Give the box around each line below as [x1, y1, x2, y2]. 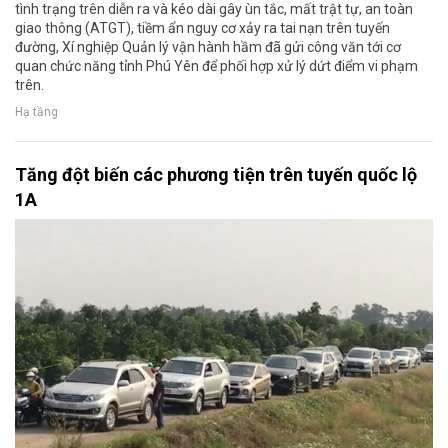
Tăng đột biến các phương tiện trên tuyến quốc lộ [15, 164, 417, 186]
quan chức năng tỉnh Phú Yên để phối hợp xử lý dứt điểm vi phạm [15, 58, 418, 75]
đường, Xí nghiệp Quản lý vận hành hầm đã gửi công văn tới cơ [15, 39, 401, 56]
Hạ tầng [15, 105, 58, 120]
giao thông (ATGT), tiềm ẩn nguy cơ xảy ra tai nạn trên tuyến [15, 20, 390, 37]
